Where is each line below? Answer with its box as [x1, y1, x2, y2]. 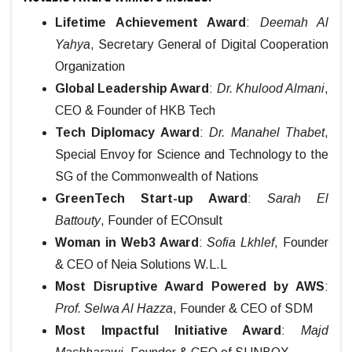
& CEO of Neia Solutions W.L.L [55, 258, 227, 272]
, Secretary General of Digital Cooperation [90, 38, 328, 52]
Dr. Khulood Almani [216, 82, 325, 96]
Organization [55, 60, 125, 74]
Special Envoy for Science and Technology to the [55, 148, 328, 162]
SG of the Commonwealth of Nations [55, 170, 258, 184]
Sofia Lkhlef [207, 236, 275, 250]
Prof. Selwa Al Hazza [55, 302, 173, 316]
